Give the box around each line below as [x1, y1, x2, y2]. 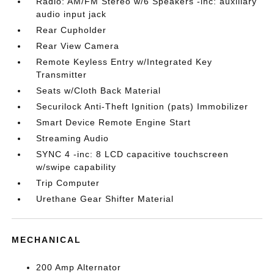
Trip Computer [36, 178, 100, 188]
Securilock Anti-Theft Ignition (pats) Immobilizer [36, 102, 249, 112]
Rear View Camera [36, 41, 120, 51]
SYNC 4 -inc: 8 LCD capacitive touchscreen [36, 149, 229, 160]
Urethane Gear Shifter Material [36, 194, 174, 204]
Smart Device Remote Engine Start [36, 117, 191, 128]
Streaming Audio [36, 133, 109, 144]
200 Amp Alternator [36, 262, 122, 273]
